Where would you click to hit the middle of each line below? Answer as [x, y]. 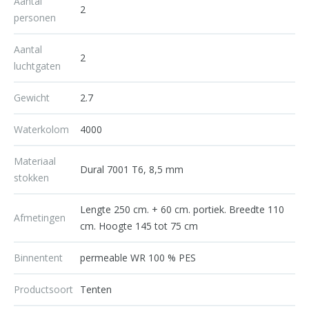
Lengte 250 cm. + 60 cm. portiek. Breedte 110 [182, 210]
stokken [31, 178]
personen [35, 18]
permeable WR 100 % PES [138, 258]
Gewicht [32, 98]
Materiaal [35, 161]
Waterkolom [41, 130]
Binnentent [38, 258]
